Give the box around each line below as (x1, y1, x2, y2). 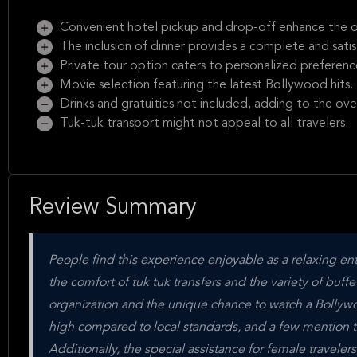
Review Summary (29, 197, 197, 219)
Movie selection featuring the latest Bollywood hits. (57, 79, 353, 92)
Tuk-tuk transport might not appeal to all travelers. (57, 117, 348, 130)
